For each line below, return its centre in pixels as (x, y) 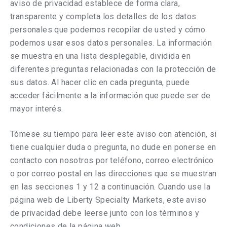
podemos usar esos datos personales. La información (111, 43)
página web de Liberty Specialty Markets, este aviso (108, 200)
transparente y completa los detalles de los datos (103, 16)
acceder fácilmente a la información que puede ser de (110, 96)
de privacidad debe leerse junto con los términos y (105, 213)
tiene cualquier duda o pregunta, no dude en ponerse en (113, 147)
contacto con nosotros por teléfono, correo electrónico (112, 160)
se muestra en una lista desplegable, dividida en (101, 56)
